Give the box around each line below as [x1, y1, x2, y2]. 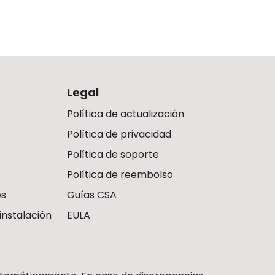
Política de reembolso [66, 168, 173, 182]
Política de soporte [66, 147, 159, 161]
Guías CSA [66, 188, 117, 202]
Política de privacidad [66, 127, 171, 141]
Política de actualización [66, 107, 184, 121]
